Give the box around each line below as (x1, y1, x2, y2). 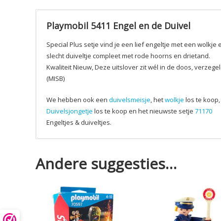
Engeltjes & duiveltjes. (46, 117, 111, 127)
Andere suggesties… (36, 153, 177, 174)
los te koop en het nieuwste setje (93, 106, 195, 115)
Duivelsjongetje (46, 106, 93, 115)
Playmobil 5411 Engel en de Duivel (46, 19, 190, 32)
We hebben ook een (46, 95, 109, 104)
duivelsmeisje (109, 95, 150, 104)
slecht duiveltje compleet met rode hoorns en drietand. (46, 51, 210, 60)
